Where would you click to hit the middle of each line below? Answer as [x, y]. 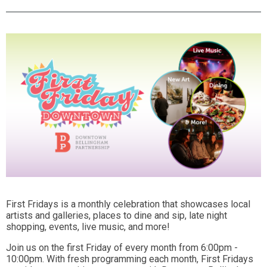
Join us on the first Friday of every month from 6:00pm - [122, 247]
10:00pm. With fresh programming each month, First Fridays [130, 259]
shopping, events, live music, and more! [89, 226]
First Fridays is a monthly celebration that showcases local [128, 204]
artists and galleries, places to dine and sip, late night [117, 215]
